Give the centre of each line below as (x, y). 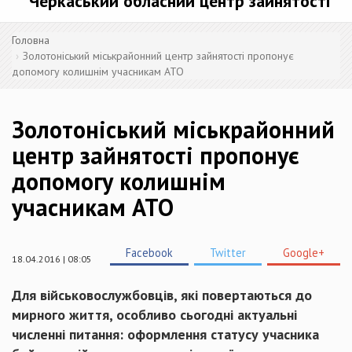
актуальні (265, 315)
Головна (31, 40)
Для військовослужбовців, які (107, 295)
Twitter (228, 253)
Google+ (304, 253)
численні (38, 334)
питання (94, 334)
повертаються (247, 295)
